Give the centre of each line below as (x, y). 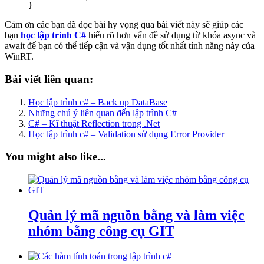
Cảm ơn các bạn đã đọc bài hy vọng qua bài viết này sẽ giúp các (124, 25)
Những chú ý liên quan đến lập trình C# (103, 113)
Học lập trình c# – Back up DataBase (98, 102)
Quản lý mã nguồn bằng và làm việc (136, 215)
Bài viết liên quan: (49, 79)
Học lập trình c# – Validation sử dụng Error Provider (126, 134)
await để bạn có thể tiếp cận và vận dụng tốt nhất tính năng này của (130, 46)
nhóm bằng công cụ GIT (101, 231)
